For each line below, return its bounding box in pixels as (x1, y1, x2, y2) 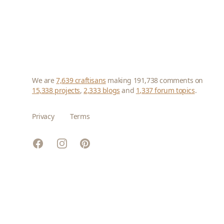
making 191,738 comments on (105, 75, 203, 85)
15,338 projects (32, 85, 80, 95)
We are (32, 75, 56, 85)
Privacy (32, 111, 54, 121)
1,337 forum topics (135, 85, 195, 95)
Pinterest (79, 138, 112, 149)
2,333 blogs (83, 85, 120, 95)
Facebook (31, 137, 66, 148)
